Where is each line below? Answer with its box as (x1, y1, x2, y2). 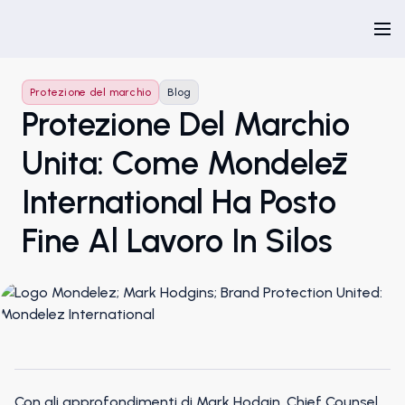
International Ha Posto (22, 183, 336, 221)
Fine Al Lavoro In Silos (22, 221, 333, 260)
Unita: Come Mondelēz (22, 144, 347, 183)
